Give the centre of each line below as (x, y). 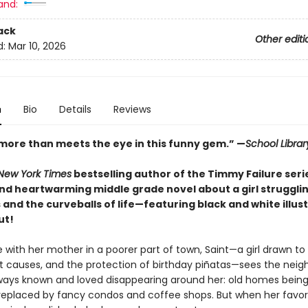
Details (75, 109)
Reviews (132, 109)
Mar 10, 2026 (37, 46)
